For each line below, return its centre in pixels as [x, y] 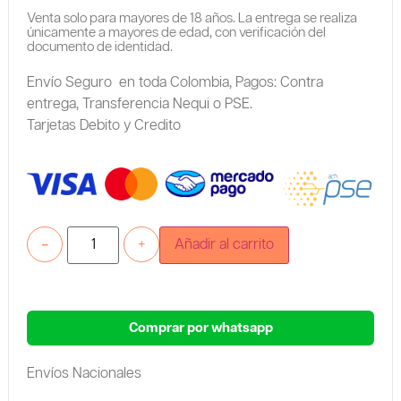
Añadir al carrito [225, 245]
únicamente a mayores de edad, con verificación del [176, 32]
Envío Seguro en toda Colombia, [129, 82]
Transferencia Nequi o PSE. [167, 104]
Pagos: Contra [279, 82]
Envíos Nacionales [84, 374]
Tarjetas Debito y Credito [103, 125]
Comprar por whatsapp [200, 328]
